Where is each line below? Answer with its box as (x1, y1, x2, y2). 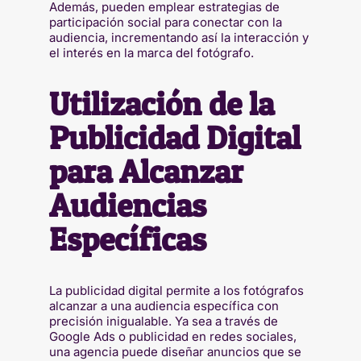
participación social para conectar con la (48, 14, 282, 30)
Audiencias (48, 185, 206, 225)
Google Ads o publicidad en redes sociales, (48, 329, 297, 345)
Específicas (48, 218, 206, 259)
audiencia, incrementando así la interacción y (48, 29, 309, 45)
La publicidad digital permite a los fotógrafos (48, 283, 304, 299)
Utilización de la (48, 83, 274, 123)
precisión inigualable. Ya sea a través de (48, 313, 278, 330)
